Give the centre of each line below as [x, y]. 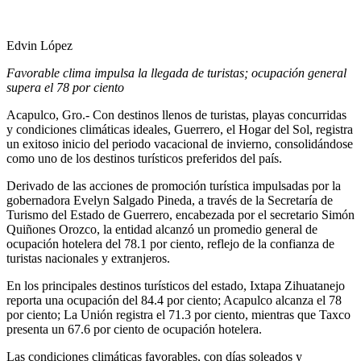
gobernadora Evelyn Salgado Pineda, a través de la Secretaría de [170, 200]
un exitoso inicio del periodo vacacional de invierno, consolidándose [180, 143]
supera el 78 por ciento [65, 87]
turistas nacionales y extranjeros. [88, 258]
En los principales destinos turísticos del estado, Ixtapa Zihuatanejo [176, 285]
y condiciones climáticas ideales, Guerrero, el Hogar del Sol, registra [180, 129]
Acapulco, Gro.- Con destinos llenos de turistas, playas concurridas [176, 114]
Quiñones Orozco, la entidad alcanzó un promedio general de [162, 229]
